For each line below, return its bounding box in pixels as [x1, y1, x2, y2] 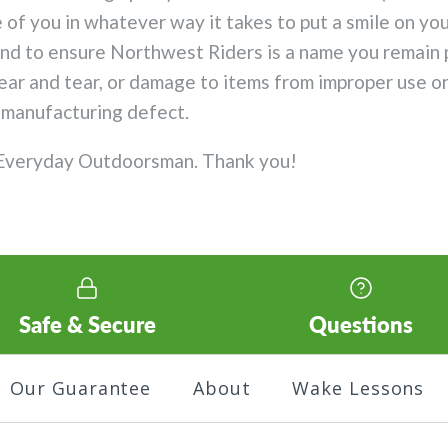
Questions [309, 311, 413, 339]
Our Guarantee [10, 376, 152, 401]
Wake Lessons [292, 376, 425, 401]
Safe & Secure [18, 311, 156, 339]
